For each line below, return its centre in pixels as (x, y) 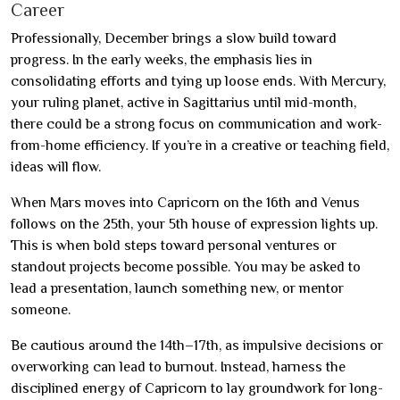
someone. (41, 310)
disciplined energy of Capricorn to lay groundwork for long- (197, 389)
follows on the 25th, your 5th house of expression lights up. (194, 225)
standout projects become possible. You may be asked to (186, 267)
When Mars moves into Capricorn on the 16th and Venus (185, 203)
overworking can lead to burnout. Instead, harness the (178, 367)
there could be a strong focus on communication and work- (196, 125)
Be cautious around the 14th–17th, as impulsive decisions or (197, 346)
